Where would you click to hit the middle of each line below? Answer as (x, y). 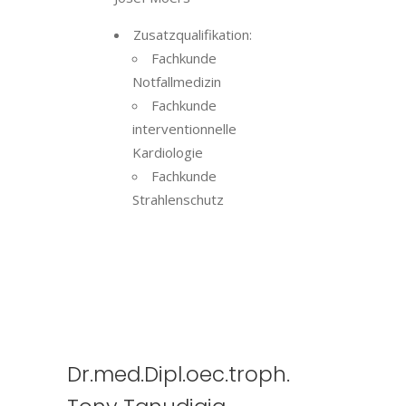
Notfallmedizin (177, 82)
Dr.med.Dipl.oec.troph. (179, 374)
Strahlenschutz (178, 199)
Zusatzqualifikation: (193, 34)
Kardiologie (168, 152)
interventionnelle (184, 129)
